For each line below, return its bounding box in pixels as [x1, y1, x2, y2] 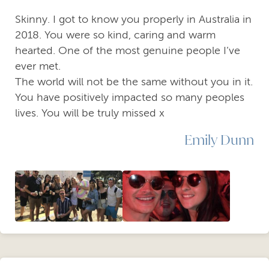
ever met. [15, 59, 61, 72]
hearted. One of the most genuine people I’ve [15, 44, 240, 56]
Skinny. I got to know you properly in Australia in [15, 13, 252, 25]
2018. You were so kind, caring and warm [15, 28, 216, 41]
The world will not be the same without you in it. [15, 75, 253, 88]
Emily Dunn [184, 130, 254, 148]
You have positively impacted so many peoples [15, 91, 244, 103]
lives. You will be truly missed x [15, 106, 165, 119]
